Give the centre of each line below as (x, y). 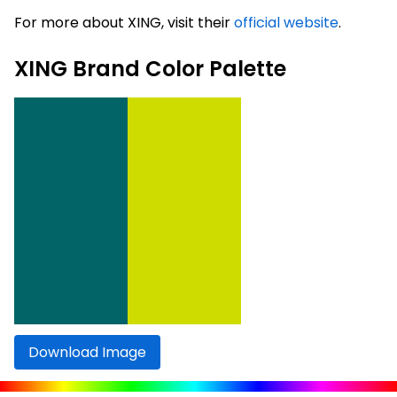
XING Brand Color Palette (150, 68)
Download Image (87, 352)
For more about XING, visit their (124, 22)
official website (286, 22)
